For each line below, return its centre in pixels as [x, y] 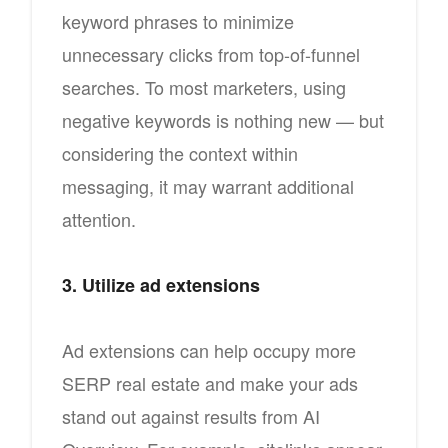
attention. [99, 218]
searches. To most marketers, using [204, 86]
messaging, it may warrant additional [208, 185]
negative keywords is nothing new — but [223, 119]
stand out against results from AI [191, 415]
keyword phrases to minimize [178, 20]
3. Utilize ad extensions [161, 284]
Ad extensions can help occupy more [209, 349]
